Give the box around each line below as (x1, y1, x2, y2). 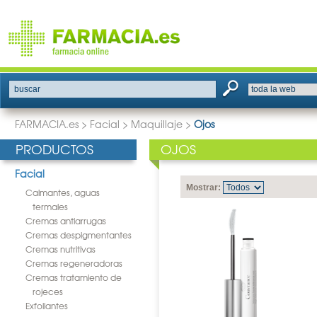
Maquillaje (131, 117, 183, 131)
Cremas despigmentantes (25, 229, 132, 241)
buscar (14, 84, 40, 94)
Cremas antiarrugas (25, 214, 106, 227)
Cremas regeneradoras (25, 257, 122, 270)
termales (33, 200, 68, 213)
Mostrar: (186, 183, 221, 192)
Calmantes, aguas (25, 186, 100, 199)
